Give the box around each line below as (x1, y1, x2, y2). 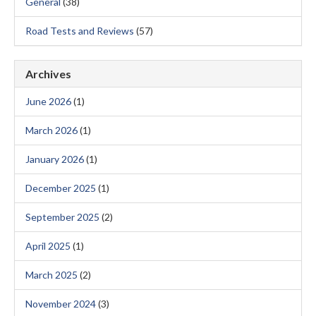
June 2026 (25, 95, 71, 107)
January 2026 (25, 153, 84, 165)
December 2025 (25, 182, 96, 194)
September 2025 (25, 211, 99, 223)
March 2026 (25, 124, 78, 136)
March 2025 (25, 269, 78, 281)
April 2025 (25, 240, 71, 252)
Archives (25, 67, 71, 80)
